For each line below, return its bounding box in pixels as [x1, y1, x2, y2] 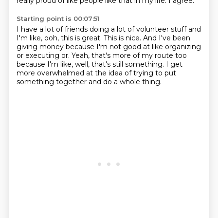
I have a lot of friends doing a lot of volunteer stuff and [16, 25, 201, 34]
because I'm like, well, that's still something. [16, 60, 166, 69]
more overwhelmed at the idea [16, 69, 125, 77]
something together [16, 77, 89, 86]
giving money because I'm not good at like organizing [16, 42, 201, 51]
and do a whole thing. [88, 77, 162, 86]
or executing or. [16, 51, 72, 60]
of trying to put [124, 69, 176, 77]
